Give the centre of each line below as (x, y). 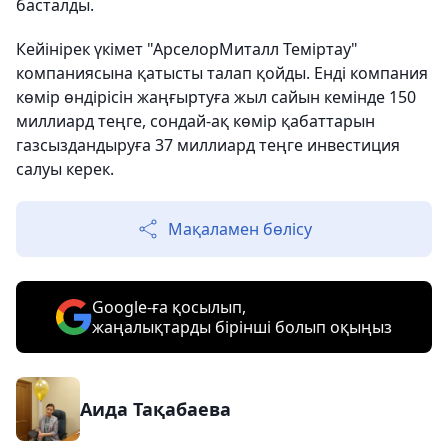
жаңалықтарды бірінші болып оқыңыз (242, 326)
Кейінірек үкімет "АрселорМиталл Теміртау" (187, 48)
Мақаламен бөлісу (240, 228)
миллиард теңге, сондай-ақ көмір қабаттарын (195, 120)
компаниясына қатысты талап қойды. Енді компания (222, 72)
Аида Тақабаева (155, 408)
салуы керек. (65, 168)
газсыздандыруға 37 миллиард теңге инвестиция (208, 144)
